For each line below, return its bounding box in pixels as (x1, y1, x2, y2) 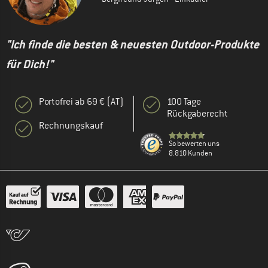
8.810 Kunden (169, 148, 212, 159)
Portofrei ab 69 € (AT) (39, 96, 124, 108)
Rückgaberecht (167, 108, 228, 120)
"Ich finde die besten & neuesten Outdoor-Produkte (6, 37, 259, 53)
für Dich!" (6, 57, 53, 72)
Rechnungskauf (39, 120, 103, 132)
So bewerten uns (169, 139, 220, 149)
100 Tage (167, 96, 201, 108)
